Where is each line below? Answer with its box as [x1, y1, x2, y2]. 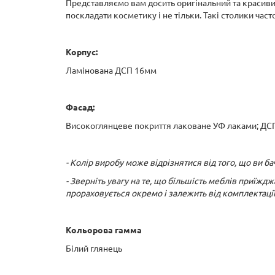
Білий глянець [66, 244, 122, 254]
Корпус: [66, 47, 98, 57]
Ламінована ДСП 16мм [66, 66, 157, 76]
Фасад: [66, 103, 95, 112]
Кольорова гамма [66, 225, 142, 235]
